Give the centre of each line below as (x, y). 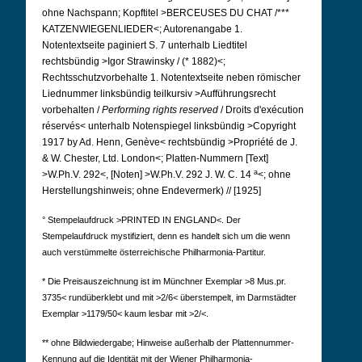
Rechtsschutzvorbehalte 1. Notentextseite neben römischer (171, 78)
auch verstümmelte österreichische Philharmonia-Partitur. (154, 252)
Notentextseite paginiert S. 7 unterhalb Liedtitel (145, 45)
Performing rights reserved (160, 110)
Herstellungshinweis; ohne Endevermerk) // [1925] (152, 191)
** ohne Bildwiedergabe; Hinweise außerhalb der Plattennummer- (168, 343)
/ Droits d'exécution (261, 110)
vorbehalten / (72, 110)
